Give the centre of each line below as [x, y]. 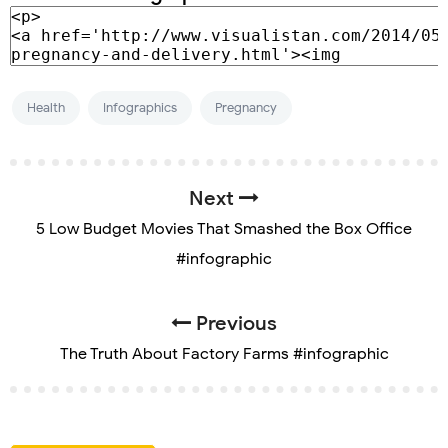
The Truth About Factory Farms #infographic [224, 354]
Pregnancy [246, 108]
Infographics [140, 108]
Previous [234, 324]
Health [46, 108]
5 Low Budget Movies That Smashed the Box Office [224, 229]
